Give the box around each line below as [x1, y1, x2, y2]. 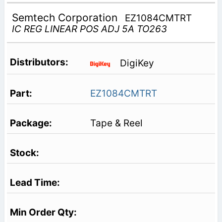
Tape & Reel [90, 117, 143, 129]
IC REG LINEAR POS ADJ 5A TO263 [11, 23, 167, 35]
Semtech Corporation [11, 11, 120, 24]
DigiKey [119, 57, 154, 69]
